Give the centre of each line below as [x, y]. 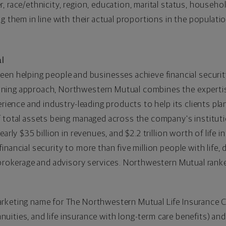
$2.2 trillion [147, 133]
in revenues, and [93, 133]
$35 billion [40, 133]
